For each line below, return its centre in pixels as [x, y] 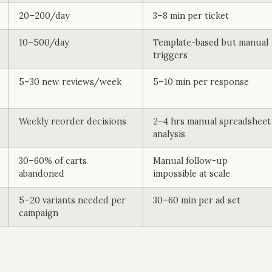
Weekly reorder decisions [73, 121]
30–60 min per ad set [197, 200]
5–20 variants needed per [72, 200]
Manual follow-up [190, 161]
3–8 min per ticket [191, 16]
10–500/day [44, 42]
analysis [169, 134]
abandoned [42, 174]
